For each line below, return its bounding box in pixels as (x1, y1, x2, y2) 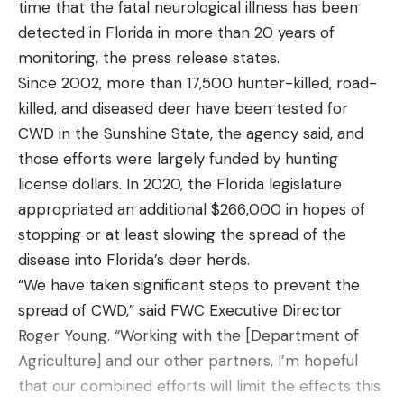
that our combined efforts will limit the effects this (18, 376, 381, 397)
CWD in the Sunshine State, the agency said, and (18, 124, 363, 144)
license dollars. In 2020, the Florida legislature (18, 174, 342, 195)
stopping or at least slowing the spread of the (18, 225, 346, 245)
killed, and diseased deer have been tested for (18, 98, 348, 119)
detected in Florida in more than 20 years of (18, 23, 335, 43)
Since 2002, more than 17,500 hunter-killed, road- (18, 73, 377, 94)
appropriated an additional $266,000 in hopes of (18, 199, 365, 220)
